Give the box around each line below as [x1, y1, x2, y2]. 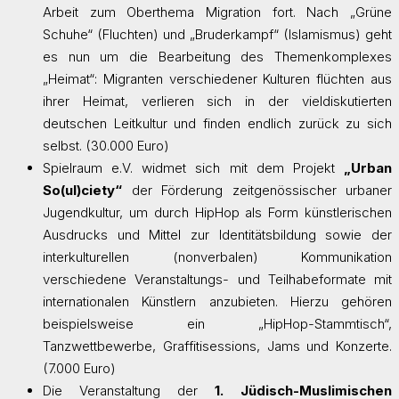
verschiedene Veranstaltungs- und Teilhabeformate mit [43, 270, 392, 288]
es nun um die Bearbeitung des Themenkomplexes [43, 47, 392, 65]
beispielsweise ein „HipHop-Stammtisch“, [43, 314, 392, 332]
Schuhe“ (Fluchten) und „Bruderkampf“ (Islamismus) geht [43, 25, 392, 43]
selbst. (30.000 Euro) [43, 136, 169, 154]
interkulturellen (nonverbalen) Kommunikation [43, 248, 392, 265]
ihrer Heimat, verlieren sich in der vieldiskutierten [43, 92, 392, 110]
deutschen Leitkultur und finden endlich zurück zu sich [43, 114, 392, 132]
